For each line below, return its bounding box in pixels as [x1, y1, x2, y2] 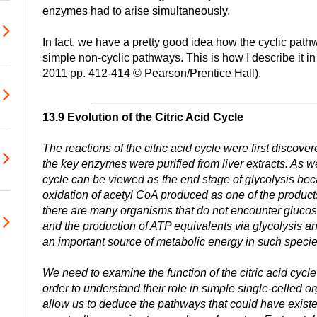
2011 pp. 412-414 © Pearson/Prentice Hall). [42, 67, 261, 80]
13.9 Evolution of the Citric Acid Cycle [42, 110, 243, 123]
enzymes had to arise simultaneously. [42, 5, 230, 18]
